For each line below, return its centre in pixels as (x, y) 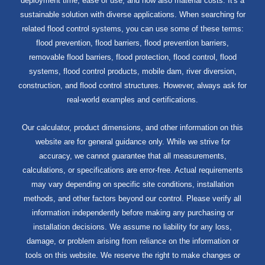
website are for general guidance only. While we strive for (132, 141)
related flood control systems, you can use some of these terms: (132, 28)
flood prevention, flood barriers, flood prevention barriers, (132, 43)
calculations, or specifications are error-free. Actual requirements (132, 170)
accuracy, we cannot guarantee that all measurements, (132, 156)
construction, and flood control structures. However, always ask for (132, 85)
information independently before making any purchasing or (132, 212)
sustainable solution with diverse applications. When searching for (132, 14)
